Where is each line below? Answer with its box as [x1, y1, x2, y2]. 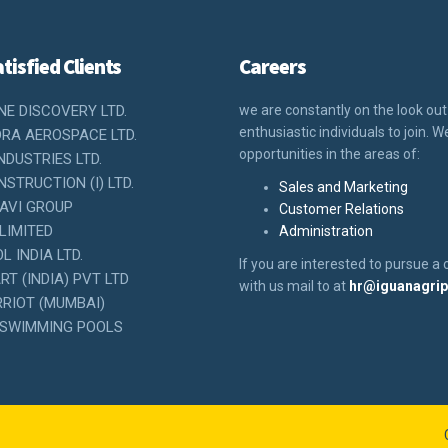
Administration [279, 223, 373, 239]
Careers [239, 53, 306, 80]
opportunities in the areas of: [239, 146, 420, 162]
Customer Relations [279, 201, 404, 217]
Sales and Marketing [279, 179, 408, 195]
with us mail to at [239, 278, 349, 294]
